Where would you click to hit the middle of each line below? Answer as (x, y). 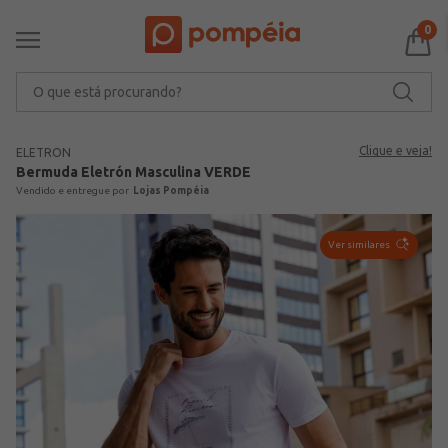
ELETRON (43, 152)
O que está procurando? (102, 79)
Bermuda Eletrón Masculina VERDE (133, 171)
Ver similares (359, 245)
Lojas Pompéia (171, 190)
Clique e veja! (395, 150)
